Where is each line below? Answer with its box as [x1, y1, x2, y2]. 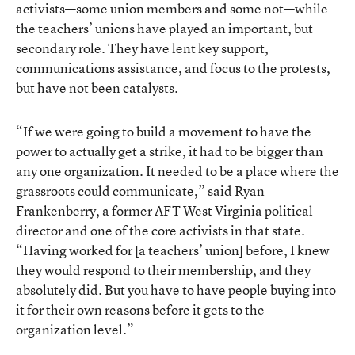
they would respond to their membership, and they [16, 260, 311, 279]
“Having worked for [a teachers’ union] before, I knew [16, 240, 330, 259]
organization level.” [16, 319, 134, 338]
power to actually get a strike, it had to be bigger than [16, 141, 323, 160]
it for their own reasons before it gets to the [16, 300, 265, 319]
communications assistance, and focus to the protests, [16, 58, 330, 77]
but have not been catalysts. [16, 78, 178, 97]
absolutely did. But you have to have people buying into [16, 280, 336, 299]
